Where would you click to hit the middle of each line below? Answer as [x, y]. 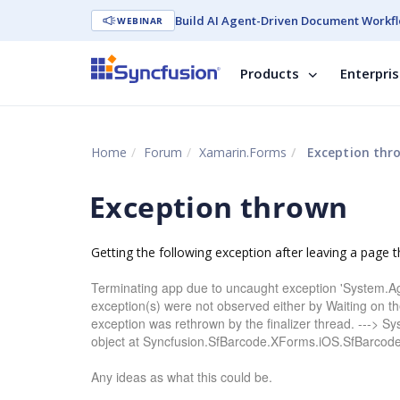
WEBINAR [140, 21]
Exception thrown [219, 207]
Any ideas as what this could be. [182, 377]
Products [270, 73]
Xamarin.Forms [243, 152]
